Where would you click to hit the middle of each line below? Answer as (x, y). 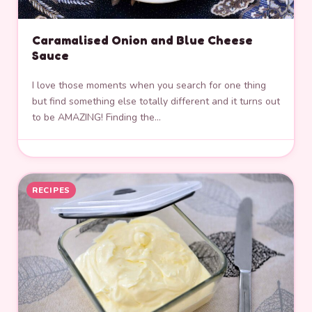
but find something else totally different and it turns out (156, 102)
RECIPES (51, 190)
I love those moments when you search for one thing (149, 86)
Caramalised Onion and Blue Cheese (142, 40)
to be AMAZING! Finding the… (96, 118)
